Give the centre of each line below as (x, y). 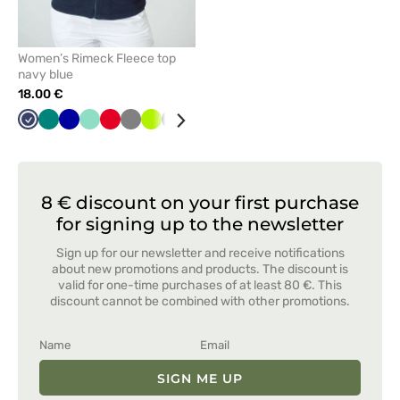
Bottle (249, 125)
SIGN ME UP (200, 379)
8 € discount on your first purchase (200, 203)
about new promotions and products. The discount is (200, 270)
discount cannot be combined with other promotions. (200, 302)
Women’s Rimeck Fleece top (97, 59)
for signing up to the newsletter (200, 225)
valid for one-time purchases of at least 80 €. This (200, 286)
